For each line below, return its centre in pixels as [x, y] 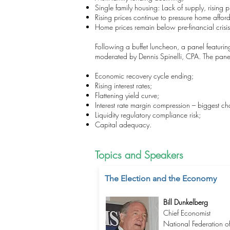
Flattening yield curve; [127, 95]
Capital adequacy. [123, 124]
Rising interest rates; [123, 85]
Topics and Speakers [139, 155]
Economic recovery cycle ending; [144, 76]
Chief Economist [187, 213]
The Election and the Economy [160, 178]
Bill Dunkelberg [185, 202]
